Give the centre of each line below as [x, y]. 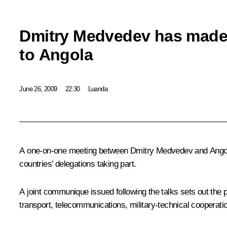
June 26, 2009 [38, 89]
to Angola [56, 54]
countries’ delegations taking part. [78, 164]
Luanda [98, 89]
